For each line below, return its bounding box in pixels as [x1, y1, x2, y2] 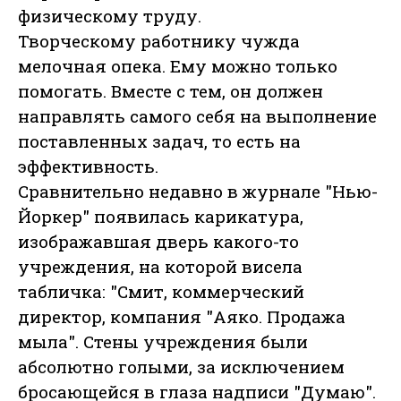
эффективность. [18, 155, 158, 178]
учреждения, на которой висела [18, 255, 303, 278]
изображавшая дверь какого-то [18, 230, 299, 253]
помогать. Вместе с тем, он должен [18, 80, 323, 103]
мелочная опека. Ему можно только [18, 55, 337, 78]
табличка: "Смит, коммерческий [18, 280, 304, 303]
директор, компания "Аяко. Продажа [18, 305, 346, 328]
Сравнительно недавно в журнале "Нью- [18, 180, 378, 203]
